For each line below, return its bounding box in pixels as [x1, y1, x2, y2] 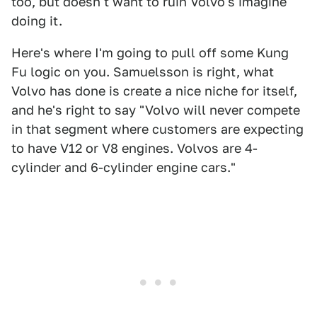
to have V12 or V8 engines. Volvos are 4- [11, 141, 258, 156]
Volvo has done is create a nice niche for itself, [11, 83, 297, 98]
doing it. [11, 13, 62, 28]
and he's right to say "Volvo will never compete [11, 103, 300, 117]
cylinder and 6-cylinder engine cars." [11, 160, 236, 175]
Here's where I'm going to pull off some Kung [11, 45, 289, 60]
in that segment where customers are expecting [11, 122, 304, 137]
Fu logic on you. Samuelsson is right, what [11, 64, 274, 79]
